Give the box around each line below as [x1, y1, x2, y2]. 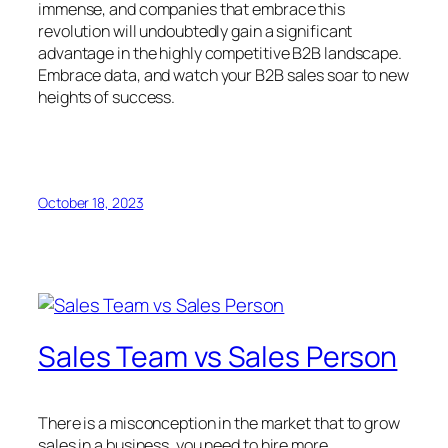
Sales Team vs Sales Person [38, 337, 398, 377]
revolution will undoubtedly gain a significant [38, 20, 353, 43]
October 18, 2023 [38, 192, 144, 212]
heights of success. [38, 86, 176, 109]
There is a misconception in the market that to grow [38, 412, 400, 435]
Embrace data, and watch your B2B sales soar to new [38, 64, 409, 87]
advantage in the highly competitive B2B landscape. [38, 42, 402, 65]
